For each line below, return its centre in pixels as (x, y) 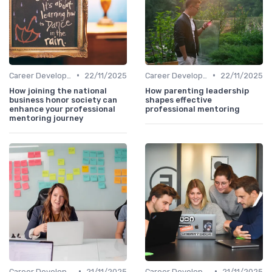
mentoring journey (46, 118)
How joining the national (58, 90)
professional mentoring (192, 109)
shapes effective (178, 100)
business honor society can (63, 100)
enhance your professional (62, 109)
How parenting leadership (197, 90)
